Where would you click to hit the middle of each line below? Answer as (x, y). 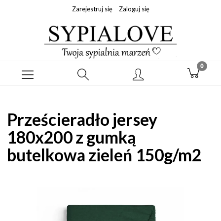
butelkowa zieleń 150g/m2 (104, 155)
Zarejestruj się (92, 9)
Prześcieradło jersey (82, 119)
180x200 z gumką (72, 137)
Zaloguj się (134, 9)
